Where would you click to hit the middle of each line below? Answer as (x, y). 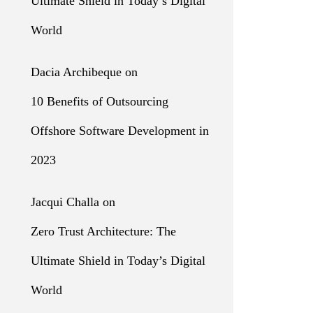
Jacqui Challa (65, 202)
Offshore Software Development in (120, 131)
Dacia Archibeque (76, 72)
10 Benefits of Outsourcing (100, 101)
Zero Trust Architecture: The (103, 231)
